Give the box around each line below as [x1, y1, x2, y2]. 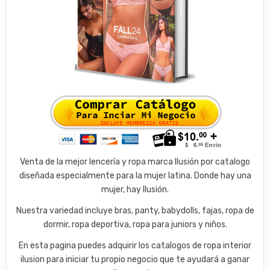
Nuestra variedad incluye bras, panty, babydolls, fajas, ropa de [16, 206, 254, 216]
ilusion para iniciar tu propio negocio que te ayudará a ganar [20, 254, 250, 265]
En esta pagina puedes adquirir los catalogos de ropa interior [19, 240, 251, 251]
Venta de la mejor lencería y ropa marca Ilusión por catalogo [20, 157, 250, 168]
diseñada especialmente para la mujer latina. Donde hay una [19, 171, 251, 181]
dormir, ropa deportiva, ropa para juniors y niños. [43, 219, 227, 230]
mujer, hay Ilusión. [101, 184, 169, 195]
